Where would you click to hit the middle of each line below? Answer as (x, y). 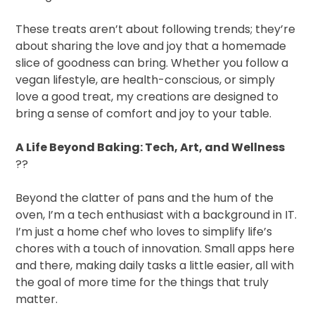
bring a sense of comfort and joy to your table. (144, 114)
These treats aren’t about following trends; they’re (156, 30)
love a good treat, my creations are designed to (147, 97)
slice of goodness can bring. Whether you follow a (152, 63)
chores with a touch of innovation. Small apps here (155, 249)
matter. (37, 300)
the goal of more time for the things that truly (142, 283)
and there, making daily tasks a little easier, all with (155, 266)
